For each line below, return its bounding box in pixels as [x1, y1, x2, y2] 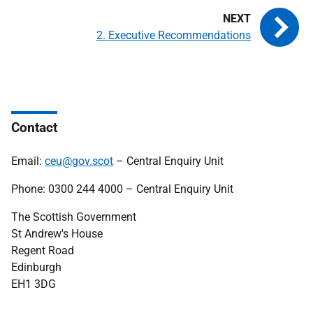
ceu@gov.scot [45, 154, 113, 168]
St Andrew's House [11, 227, 103, 240]
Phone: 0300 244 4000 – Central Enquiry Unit [11, 182, 233, 196]
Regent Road [11, 244, 74, 257]
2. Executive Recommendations [96, 29, 251, 42]
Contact [11, 119, 57, 136]
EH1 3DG [11, 277, 56, 291]
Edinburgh [11, 261, 61, 274]
